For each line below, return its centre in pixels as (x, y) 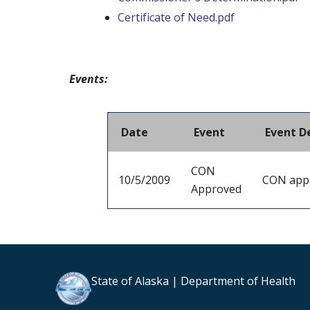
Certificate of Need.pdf (176, 17)
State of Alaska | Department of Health (193, 281)
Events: (89, 79)
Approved (216, 189)
